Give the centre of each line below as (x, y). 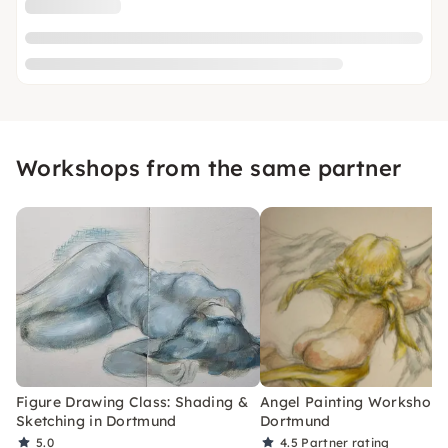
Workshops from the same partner (209, 167)
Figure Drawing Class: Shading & (132, 401)
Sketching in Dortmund (96, 420)
